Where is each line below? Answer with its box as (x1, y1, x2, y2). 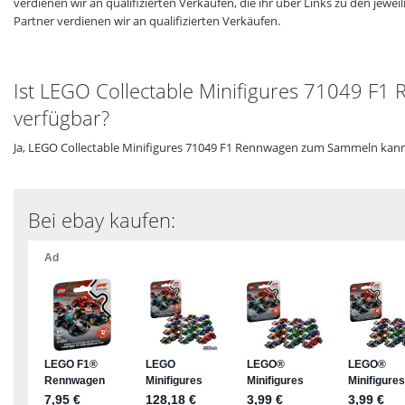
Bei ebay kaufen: (28, 206, 175, 234)
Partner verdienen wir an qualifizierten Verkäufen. (14, 13, 280, 30)
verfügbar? (14, 104, 109, 132)
